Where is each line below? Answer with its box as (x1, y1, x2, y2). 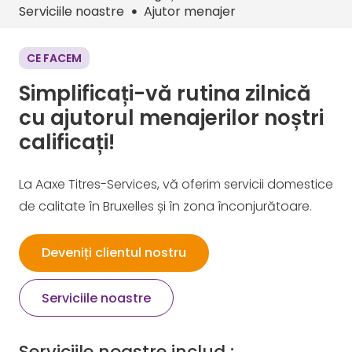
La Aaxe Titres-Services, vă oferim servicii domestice (19, 175, 333, 193)
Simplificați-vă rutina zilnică (19, 79, 311, 108)
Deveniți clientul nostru (41, 244, 186, 262)
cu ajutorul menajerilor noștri (19, 104, 324, 132)
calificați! (19, 128, 115, 156)
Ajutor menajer (144, 2, 236, 20)
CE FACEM (27, 50, 82, 66)
